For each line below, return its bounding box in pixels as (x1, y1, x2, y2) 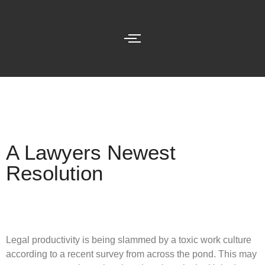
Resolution (6, 161, 103, 185)
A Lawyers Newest (6, 141, 176, 164)
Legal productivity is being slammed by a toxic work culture (6, 235, 251, 245)
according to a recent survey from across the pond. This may (6, 249, 257, 259)
